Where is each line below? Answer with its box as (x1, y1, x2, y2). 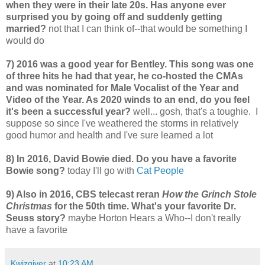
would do (6, 35, 44, 46)
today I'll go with (67, 166, 137, 176)
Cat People (137, 166, 184, 176)
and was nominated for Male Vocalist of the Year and (6, 83, 239, 93)
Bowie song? (6, 166, 67, 176)
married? (6, 24, 49, 34)
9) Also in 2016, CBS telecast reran (6, 189, 162, 200)
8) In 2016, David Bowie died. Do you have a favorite (6, 154, 237, 164)
